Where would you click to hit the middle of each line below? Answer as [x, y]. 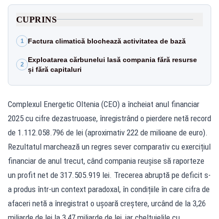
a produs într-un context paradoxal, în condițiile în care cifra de [109, 189]
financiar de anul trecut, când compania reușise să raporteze [106, 161]
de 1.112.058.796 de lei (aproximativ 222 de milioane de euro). [108, 132]
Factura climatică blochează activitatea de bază [107, 41]
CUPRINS [37, 19]
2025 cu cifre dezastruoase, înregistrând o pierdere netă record [109, 118]
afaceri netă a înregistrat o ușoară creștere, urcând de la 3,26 [107, 203]
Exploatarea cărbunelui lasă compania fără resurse [112, 59]
